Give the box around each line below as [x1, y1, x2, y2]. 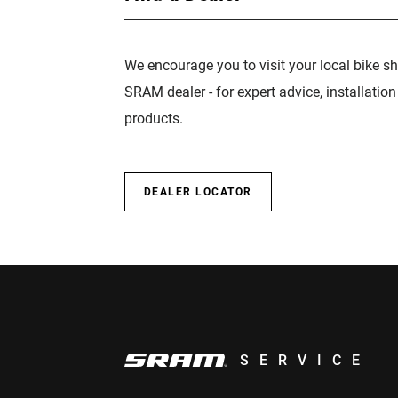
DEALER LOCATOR [143, 186, 252, 198]
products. [123, 110, 183, 127]
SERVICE [239, 352, 370, 369]
